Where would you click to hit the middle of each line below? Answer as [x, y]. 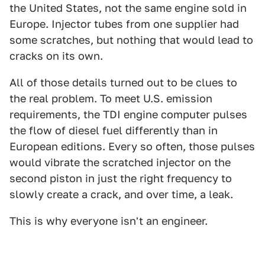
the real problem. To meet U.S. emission [111, 98]
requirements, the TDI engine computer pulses [128, 114]
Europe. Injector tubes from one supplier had [124, 24]
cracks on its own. [56, 56]
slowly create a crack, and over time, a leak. [121, 194]
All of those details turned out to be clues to [123, 83]
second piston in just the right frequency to [121, 178]
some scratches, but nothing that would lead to [131, 40]
